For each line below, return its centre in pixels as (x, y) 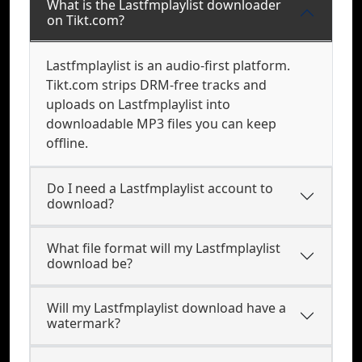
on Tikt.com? (86, 20)
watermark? (84, 323)
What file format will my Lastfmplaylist (164, 248)
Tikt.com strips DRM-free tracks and (156, 85)
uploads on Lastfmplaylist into (138, 104)
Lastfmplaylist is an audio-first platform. (168, 65)
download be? (90, 263)
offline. (67, 143)
